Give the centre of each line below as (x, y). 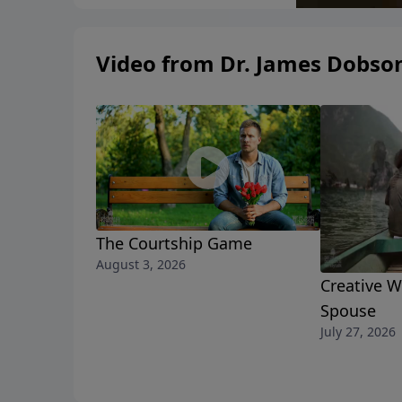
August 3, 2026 (141, 265)
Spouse (348, 311)
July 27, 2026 (358, 332)
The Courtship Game (174, 244)
